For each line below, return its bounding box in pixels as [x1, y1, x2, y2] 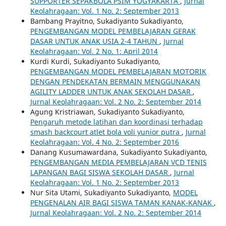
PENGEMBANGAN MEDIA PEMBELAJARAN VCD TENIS [30, 157, 207, 167]
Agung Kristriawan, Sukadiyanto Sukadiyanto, [30, 107, 185, 117]
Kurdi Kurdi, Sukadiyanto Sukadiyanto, [30, 56, 160, 67]
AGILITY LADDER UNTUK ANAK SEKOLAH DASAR [30, 87, 193, 97]
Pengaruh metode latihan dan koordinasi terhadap [30, 117, 203, 127]
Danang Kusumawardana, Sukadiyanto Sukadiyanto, [30, 147, 207, 157]
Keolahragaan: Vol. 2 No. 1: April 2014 [30, 46, 158, 56]
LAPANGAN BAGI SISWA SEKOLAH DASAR [30, 167, 170, 178]
